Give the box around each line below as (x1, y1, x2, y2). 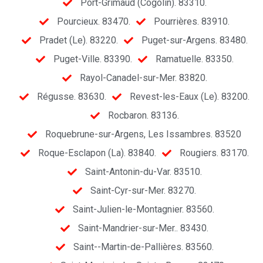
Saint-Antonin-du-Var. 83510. (85, 166, 202, 178)
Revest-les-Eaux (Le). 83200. (130, 91, 249, 103)
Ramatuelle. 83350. (155, 53, 234, 65)
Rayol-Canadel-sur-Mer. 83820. (79, 72, 207, 84)
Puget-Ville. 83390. (53, 53, 132, 65)
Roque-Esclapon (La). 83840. (38, 147, 156, 159)
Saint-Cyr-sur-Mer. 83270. (90, 185, 196, 197)
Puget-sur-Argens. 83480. (141, 35, 248, 46)
